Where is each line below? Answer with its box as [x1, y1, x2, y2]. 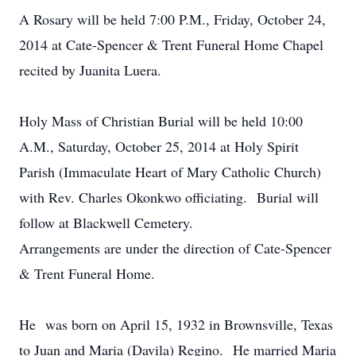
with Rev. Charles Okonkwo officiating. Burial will [19, 188, 319, 207]
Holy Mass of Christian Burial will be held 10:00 [19, 111, 303, 130]
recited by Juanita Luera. [19, 60, 161, 79]
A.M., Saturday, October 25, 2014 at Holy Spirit [19, 137, 299, 156]
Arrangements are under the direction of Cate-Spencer [19, 238, 331, 257]
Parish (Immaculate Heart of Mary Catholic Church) [19, 162, 321, 181]
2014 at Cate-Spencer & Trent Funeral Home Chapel [19, 35, 323, 54]
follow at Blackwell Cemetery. [19, 213, 193, 232]
